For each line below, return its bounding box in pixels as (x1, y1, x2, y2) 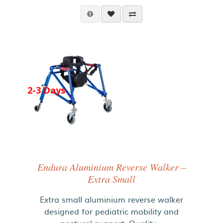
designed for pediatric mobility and (44, 205, 179, 218)
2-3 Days (27, 84, 65, 96)
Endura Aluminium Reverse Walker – (37, 160, 186, 174)
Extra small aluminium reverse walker (40, 193, 183, 206)
